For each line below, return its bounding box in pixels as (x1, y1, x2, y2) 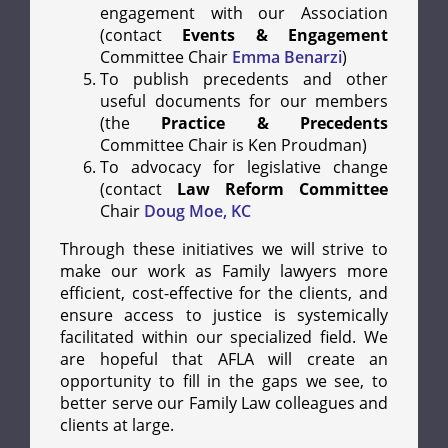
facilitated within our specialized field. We (60, 326, 388, 349)
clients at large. (60, 414, 174, 437)
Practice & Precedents (161, 112, 389, 135)
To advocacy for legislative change (100, 156, 388, 179)
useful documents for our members (100, 90, 388, 113)
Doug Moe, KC (144, 200, 251, 223)
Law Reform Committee (177, 178, 388, 201)
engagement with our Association (100, 2, 388, 25)
